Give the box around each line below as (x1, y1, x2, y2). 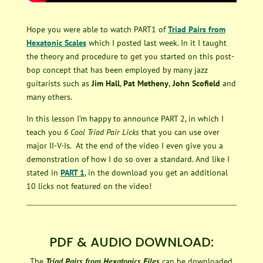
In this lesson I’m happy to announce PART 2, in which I (26, 113, 224, 124)
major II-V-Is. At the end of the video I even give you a (26, 140, 223, 151)
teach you (26, 126, 62, 137)
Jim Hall (91, 77, 120, 89)
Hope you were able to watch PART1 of (26, 23, 168, 35)
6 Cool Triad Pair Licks (61, 126, 139, 137)
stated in (26, 167, 58, 178)
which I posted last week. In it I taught (86, 37, 227, 48)
